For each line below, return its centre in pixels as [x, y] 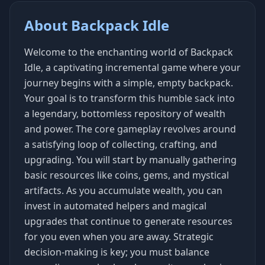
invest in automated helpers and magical [115, 206]
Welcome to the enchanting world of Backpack [129, 52]
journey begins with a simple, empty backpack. [129, 83]
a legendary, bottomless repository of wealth [125, 113]
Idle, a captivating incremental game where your [132, 67]
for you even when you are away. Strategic [119, 236]
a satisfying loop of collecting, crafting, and [121, 144]
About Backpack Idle [97, 25]
